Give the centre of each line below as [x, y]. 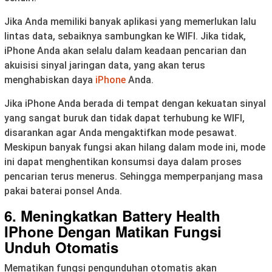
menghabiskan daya [50, 80]
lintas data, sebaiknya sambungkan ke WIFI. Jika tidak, [125, 36]
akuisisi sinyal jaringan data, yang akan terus [105, 66]
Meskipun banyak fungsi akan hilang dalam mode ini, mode [135, 148]
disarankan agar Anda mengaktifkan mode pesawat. [121, 133]
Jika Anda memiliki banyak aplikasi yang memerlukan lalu [130, 22]
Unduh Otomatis [61, 247]
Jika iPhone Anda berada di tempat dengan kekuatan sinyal [135, 104]
